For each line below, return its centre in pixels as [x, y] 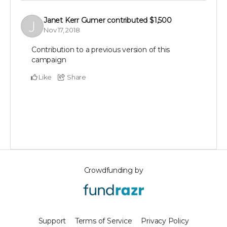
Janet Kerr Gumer [74, 20]
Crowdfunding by [113, 171]
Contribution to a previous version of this [101, 50]
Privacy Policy [165, 221]
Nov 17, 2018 [62, 30]
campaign [49, 60]
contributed [128, 20]
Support [52, 221]
